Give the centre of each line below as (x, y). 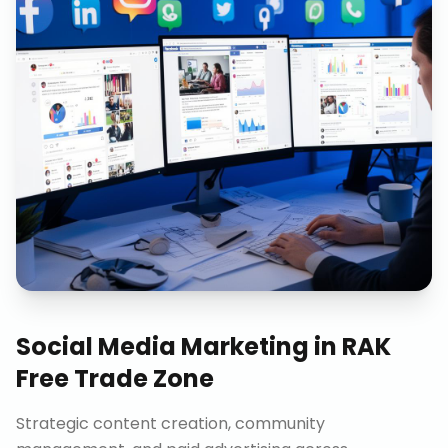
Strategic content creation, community (170, 423)
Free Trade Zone (115, 378)
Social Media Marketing (162, 346)
